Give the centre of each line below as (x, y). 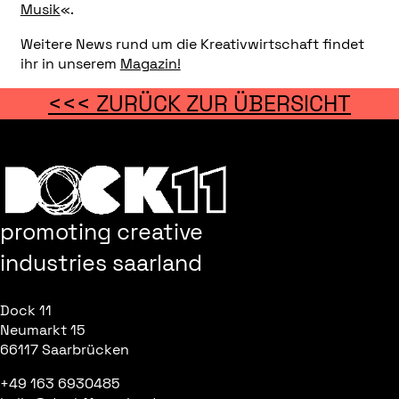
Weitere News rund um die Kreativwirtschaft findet (192, 44)
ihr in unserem (70, 63)
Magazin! (150, 63)
